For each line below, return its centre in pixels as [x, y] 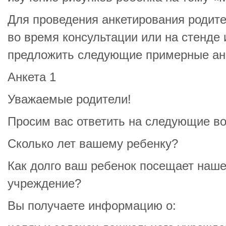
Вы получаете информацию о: [92, 206]
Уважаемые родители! [69, 99]
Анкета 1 [32, 77]
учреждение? [44, 184]
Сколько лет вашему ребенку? [93, 144]
